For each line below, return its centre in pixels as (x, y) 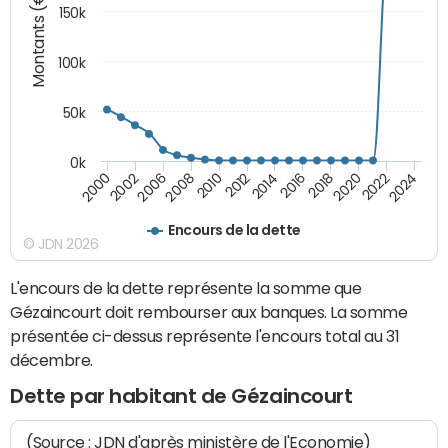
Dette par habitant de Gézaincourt (181, 396)
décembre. (51, 360)
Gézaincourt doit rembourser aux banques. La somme (209, 312)
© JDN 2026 (61, 244)
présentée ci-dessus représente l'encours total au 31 (205, 336)
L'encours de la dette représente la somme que (186, 288)
